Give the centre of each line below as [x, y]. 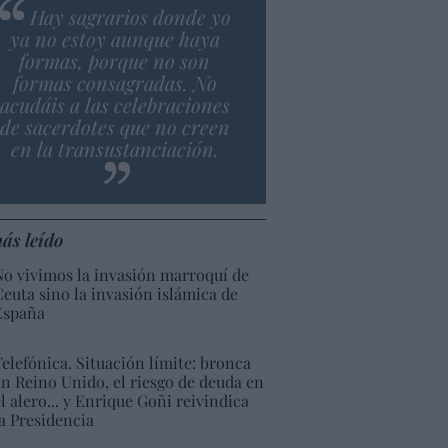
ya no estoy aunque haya [114, 38]
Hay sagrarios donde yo [130, 16]
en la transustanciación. [114, 148]
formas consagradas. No [114, 82]
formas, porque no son [115, 60]
